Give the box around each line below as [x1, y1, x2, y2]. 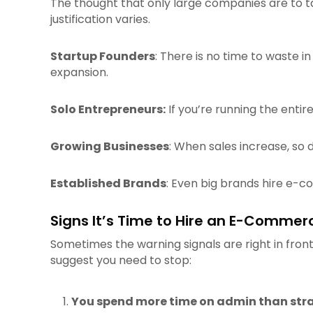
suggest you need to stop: [50, 252, 191, 268]
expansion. [50, 64, 108, 80]
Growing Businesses [50, 138, 169, 154]
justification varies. [50, 11, 150, 27]
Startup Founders [50, 48, 155, 64]
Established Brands [50, 175, 166, 191]
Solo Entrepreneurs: [50, 101, 166, 117]
